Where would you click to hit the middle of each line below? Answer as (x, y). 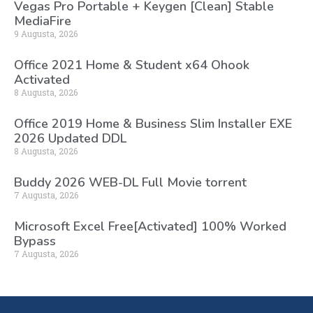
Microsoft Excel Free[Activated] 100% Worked (150, 226)
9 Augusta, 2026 (46, 33)
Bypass (35, 241)
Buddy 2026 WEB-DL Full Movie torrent (130, 182)
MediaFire (43, 21)
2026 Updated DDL (70, 138)
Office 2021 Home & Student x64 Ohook (132, 65)
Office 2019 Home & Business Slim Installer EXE (153, 123)
